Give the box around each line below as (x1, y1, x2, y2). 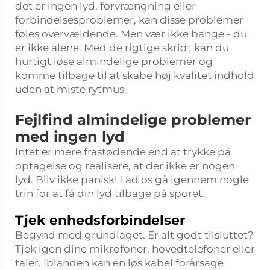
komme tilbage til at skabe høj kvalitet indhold (15, 69, 254, 81)
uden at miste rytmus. (15, 83, 127, 95)
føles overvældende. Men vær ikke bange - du (15, 28, 247, 40)
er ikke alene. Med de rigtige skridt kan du (15, 42, 229, 54)
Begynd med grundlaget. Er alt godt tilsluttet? (15, 229, 254, 241)
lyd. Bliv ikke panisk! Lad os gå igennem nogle (15, 174, 249, 186)
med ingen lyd (15, 128, 125, 145)
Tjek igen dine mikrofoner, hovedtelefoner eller (15, 243, 255, 255)
